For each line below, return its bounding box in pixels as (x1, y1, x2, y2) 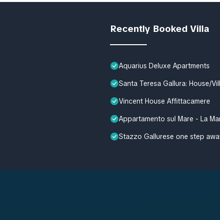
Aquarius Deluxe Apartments (119, 61, 210, 70)
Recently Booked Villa (110, 22, 209, 35)
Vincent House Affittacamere (119, 96, 210, 106)
